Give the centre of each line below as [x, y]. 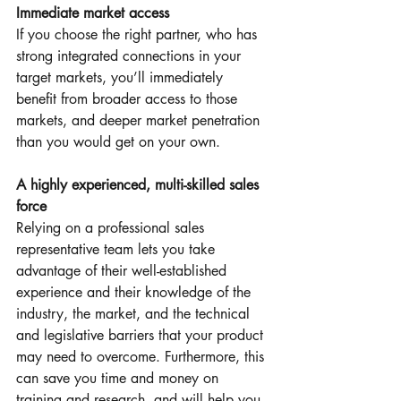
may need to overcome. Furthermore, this [142, 356]
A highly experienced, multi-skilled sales [140, 184]
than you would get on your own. [118, 141]
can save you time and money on [119, 378]
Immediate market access [93, 13]
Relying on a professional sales [112, 227]
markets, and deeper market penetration [140, 120]
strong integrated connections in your [131, 55]
